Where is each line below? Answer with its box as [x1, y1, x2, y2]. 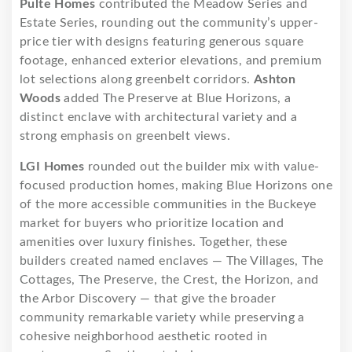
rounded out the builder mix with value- [84, 159, 320, 173]
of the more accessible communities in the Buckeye [20, 197, 317, 211]
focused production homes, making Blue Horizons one [20, 178, 332, 192]
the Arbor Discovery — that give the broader [20, 291, 277, 305]
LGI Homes [20, 159, 85, 173]
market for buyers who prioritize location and [20, 216, 284, 229]
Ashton [253, 72, 296, 86]
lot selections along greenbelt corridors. [20, 72, 254, 86]
